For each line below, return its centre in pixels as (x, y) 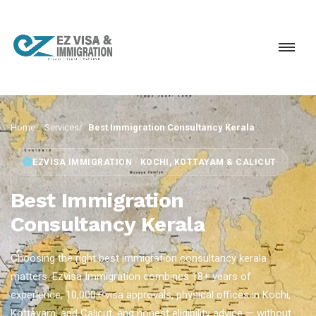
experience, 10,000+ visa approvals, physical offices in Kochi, (151, 295)
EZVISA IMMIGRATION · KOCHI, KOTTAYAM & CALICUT (154, 162)
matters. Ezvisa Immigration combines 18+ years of (131, 276)
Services (62, 127)
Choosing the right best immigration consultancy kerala (139, 258)
